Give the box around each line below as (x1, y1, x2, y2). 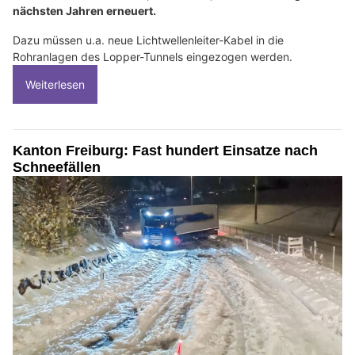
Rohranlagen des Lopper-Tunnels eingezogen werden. (13, 50, 292, 64)
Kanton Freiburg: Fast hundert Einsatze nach (13, 143, 318, 159)
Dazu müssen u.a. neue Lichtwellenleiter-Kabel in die (13, 33, 284, 48)
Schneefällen (13, 159, 101, 176)
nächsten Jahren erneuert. (13, 4, 156, 18)
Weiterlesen (25, 78, 85, 92)
